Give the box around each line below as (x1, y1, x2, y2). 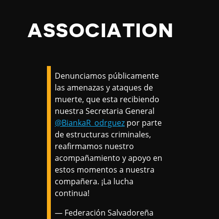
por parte (125, 117, 162, 128)
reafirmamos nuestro (55, 141, 134, 152)
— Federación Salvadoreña (55, 207, 154, 218)
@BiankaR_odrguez (55, 117, 125, 128)
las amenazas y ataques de (55, 82, 153, 93)
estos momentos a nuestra (55, 164, 155, 175)
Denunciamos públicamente (55, 70, 159, 81)
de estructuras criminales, (55, 129, 152, 140)
